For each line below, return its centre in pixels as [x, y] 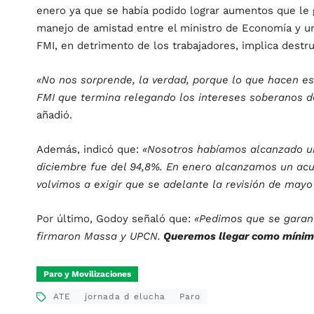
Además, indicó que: [89, 150]
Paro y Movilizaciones [87, 274]
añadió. [54, 115]
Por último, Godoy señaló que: [115, 219]
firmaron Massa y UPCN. [98, 237]
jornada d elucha [125, 297]
